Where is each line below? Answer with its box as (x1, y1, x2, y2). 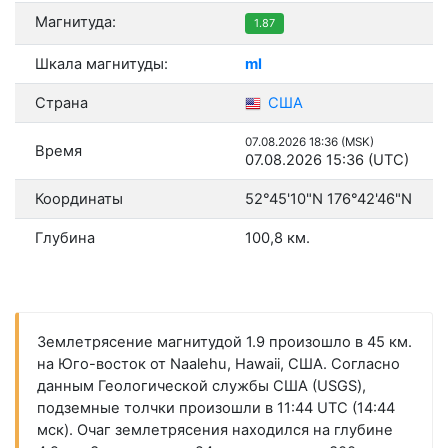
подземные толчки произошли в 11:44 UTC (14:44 (36, 399, 395, 418)
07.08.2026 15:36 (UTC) (245, 151, 409, 170)
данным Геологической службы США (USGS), (36, 377, 366, 396)
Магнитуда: (35, 13, 116, 32)
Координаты (35, 190, 123, 209)
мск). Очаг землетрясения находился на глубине (36, 421, 393, 440)
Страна (35, 94, 88, 113)
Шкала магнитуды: (35, 55, 168, 74)
